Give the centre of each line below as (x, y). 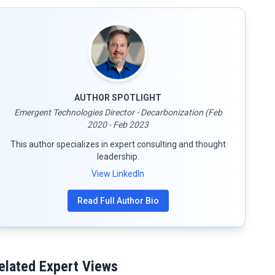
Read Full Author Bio (118, 201)
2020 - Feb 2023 (118, 125)
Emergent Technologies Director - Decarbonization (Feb (118, 112)
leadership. (118, 157)
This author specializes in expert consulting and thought (118, 144)
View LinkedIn (118, 174)
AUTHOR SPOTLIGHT (118, 98)
